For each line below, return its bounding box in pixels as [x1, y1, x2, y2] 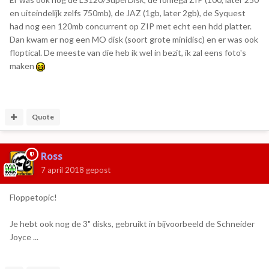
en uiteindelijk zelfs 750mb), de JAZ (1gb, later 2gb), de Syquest [10, 8, 246, 19]
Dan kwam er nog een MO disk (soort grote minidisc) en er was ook [10, 34, 258, 45]
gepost [84, 165, 110, 175]
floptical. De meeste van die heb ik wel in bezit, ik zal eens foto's [10, 47, 246, 58]
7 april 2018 [41, 165, 84, 175]
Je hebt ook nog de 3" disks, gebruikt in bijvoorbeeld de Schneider [10, 219, 255, 229]
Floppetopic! [10, 192, 57, 203]
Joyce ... [10, 232, 38, 243]
